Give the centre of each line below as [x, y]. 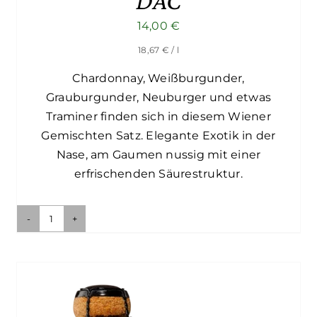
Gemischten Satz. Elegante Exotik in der [158, 136]
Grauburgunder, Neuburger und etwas [158, 98]
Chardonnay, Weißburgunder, [158, 79]
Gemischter [85, 246]
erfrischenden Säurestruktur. [158, 174]
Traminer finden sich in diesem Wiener [158, 117]
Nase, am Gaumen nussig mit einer [158, 155]
